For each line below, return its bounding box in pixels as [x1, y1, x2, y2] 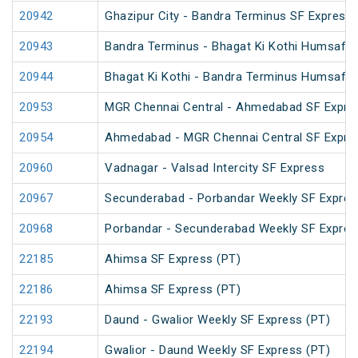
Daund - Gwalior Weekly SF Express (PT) [105, 312, 330, 328]
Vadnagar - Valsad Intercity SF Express [105, 161, 324, 176]
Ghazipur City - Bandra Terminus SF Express [105, 9, 352, 24]
